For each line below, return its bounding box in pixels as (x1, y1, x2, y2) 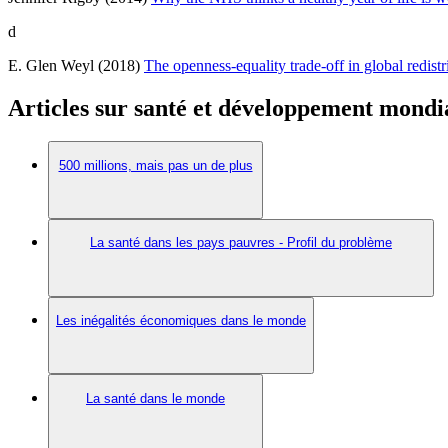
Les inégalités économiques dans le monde (56, 313, 306, 329)
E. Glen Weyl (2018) (8, 56, 144, 74)
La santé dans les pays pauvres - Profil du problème (90, 235, 392, 251)
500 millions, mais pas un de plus (58, 157, 253, 173)
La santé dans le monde (86, 390, 225, 406)
